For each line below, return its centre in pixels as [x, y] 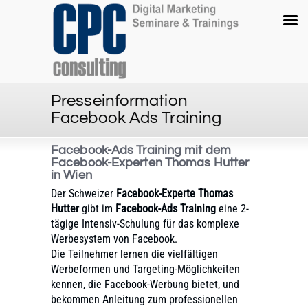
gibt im [97, 209]
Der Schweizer [84, 194]
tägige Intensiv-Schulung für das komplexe [145, 224]
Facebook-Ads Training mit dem [141, 150]
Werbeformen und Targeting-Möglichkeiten [145, 269]
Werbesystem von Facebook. [114, 239]
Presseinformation [119, 101]
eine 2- [234, 209]
